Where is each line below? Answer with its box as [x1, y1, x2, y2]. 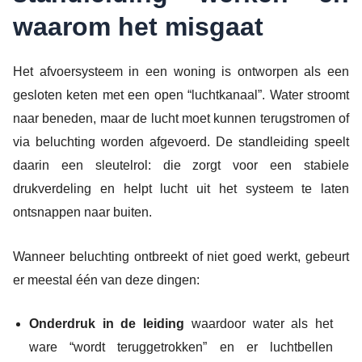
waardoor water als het [184, 317, 334, 331]
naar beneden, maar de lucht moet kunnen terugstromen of [13, 112, 349, 126]
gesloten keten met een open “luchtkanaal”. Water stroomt [13, 88, 349, 103]
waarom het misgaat [13, 12, 263, 42]
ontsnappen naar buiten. [13, 205, 152, 220]
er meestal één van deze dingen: [13, 272, 200, 287]
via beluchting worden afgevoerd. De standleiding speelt [13, 135, 349, 149]
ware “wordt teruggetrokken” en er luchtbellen [29, 340, 333, 355]
